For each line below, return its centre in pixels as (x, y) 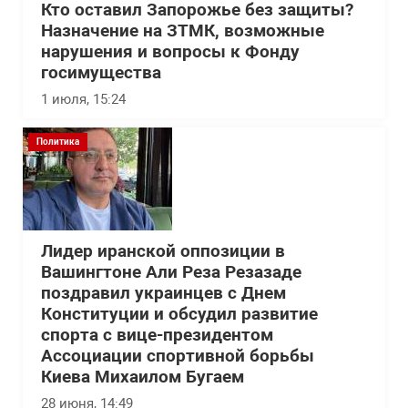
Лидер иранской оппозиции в (163, 251)
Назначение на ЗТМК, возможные (183, 31)
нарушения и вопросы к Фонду (170, 52)
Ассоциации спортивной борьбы (178, 356)
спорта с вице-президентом (157, 335)
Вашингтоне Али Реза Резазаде (171, 272)
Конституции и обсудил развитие (179, 314)
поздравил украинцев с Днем (163, 293)
